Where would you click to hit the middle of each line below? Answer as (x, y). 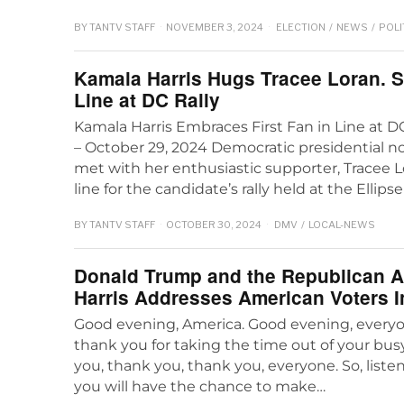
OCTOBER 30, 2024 (214, 224)
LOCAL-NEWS (342, 224)
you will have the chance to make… (200, 386)
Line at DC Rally (147, 100)
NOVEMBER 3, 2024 (215, 28)
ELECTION (301, 28)
